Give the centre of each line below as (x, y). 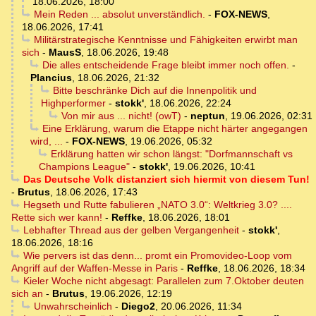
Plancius (51, 78)
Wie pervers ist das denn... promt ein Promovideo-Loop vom (157, 256)
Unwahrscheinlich (73, 306)
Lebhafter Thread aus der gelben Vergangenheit (131, 230)
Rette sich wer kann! (57, 218)
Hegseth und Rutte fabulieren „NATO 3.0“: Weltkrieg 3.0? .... (157, 205)
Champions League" (84, 167)
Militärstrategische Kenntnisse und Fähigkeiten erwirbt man (165, 40)
